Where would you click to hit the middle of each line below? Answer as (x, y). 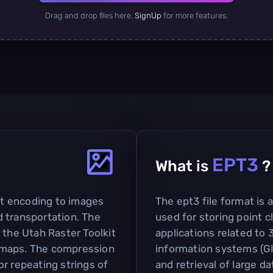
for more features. (195, 15)
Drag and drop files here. (90, 15)
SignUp (148, 15)
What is (184, 166)
